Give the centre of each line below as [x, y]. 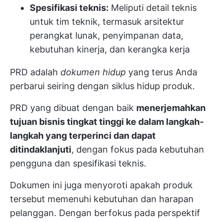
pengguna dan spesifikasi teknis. [78, 164]
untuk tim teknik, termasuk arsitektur [107, 22]
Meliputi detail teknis [153, 8]
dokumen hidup [93, 72]
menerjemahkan [171, 108]
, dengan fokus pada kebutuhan [138, 150]
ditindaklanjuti [41, 150]
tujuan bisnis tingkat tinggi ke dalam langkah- [107, 122]
